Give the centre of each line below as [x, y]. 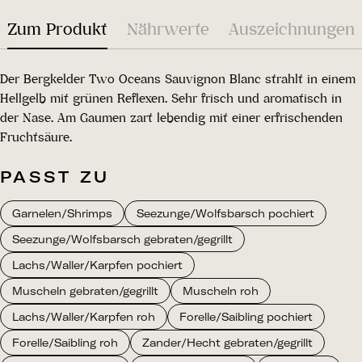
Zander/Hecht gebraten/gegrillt [227, 343]
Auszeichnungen [292, 29]
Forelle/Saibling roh [65, 343]
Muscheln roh [221, 291]
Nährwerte [168, 29]
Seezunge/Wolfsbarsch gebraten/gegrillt [122, 240]
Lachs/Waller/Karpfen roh [84, 317]
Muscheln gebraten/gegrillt [85, 291]
